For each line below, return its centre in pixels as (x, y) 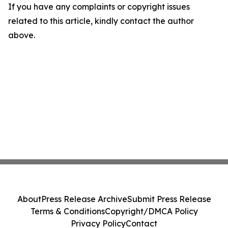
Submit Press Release (169, 199)
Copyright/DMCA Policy (151, 211)
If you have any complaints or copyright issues (99, 7)
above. (22, 35)
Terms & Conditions (67, 211)
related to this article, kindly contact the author (101, 21)
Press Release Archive (84, 199)
